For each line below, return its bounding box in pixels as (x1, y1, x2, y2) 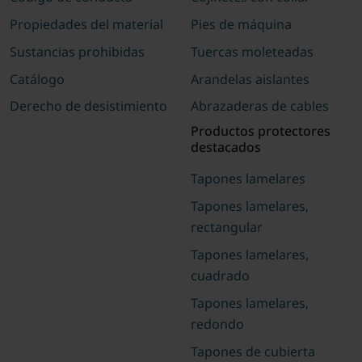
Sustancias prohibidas (9, 42, 145, 61)
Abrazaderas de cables (190, 97, 329, 116)
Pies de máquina (190, 15, 292, 33)
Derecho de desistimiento (9, 97, 167, 116)
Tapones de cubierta (190, 342, 315, 360)
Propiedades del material (9, 15, 163, 33)
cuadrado (190, 266, 250, 284)
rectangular (190, 217, 263, 236)
